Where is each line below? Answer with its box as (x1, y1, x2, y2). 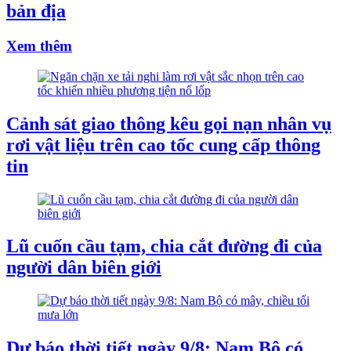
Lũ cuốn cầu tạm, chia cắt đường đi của (6, 236, 322, 257)
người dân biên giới (6, 257, 161, 278)
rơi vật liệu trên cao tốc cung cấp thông (6, 134, 320, 155)
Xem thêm (6, 38, 72, 55)
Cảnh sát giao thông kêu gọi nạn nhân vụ (6, 113, 331, 134)
